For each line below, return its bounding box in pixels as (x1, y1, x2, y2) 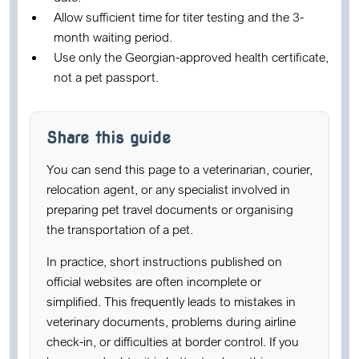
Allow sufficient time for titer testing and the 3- (54, 9, 304, 25)
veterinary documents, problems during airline (46, 313, 296, 329)
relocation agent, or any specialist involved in (46, 181, 290, 197)
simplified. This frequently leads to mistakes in (46, 293, 296, 309)
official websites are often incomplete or (46, 273, 261, 289)
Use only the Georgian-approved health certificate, (54, 49, 329, 65)
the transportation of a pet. (46, 221, 193, 237)
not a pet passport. (54, 69, 159, 85)
